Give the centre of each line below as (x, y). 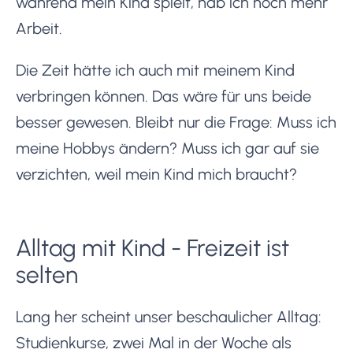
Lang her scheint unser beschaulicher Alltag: (169, 316)
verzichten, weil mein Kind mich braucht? (156, 174)
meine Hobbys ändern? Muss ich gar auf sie (167, 148)
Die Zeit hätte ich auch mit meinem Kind (155, 70)
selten (47, 274)
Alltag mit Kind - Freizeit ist (152, 247)
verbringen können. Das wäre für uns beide (163, 96)
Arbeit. (39, 28)
